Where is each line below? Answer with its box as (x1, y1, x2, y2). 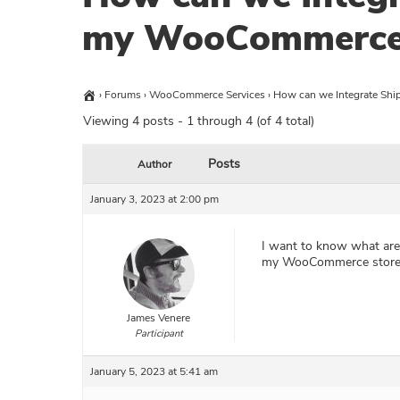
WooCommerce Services (149, 87, 265, 102)
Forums (104, 87, 141, 102)
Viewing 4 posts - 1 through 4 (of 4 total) (83, 112, 314, 130)
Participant (134, 327, 183, 341)
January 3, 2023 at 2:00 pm (90, 192, 219, 207)
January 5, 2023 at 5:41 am (90, 364, 218, 379)
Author (137, 157, 171, 172)
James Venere (127, 311, 190, 326)
